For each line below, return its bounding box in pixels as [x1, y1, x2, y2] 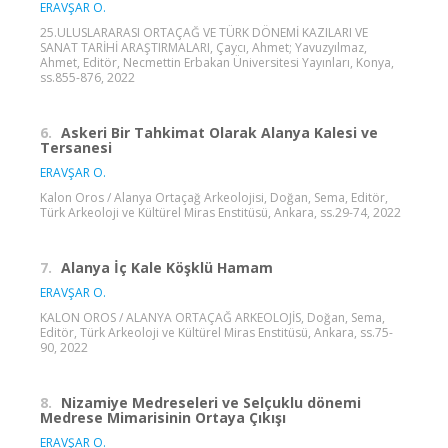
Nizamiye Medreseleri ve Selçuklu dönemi [61, 392, 361, 412]
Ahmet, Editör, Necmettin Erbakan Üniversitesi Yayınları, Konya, [40, 53, 394, 71]
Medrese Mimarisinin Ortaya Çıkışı [40, 407, 286, 427]
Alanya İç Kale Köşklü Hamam [61, 257, 273, 277]
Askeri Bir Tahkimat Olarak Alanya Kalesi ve [61, 122, 378, 142]
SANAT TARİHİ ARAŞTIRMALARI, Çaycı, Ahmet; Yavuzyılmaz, [40, 38, 367, 56]
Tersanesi [40, 137, 112, 157]
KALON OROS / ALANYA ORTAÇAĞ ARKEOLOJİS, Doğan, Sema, [40, 308, 385, 326]
